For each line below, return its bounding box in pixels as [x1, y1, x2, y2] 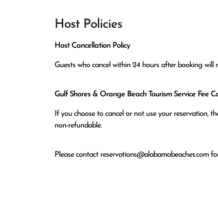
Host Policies [54, 18, 122, 31]
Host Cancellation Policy [54, 42, 130, 50]
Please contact [54, 151, 100, 159]
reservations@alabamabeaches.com [100, 151, 209, 159]
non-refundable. [54, 122, 102, 129]
